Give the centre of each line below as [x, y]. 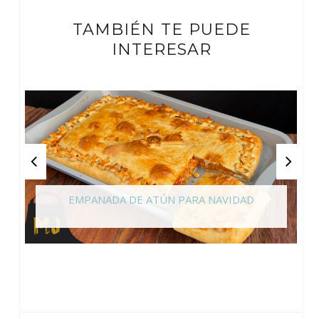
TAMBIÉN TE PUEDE [161, 30]
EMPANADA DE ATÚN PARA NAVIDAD [161, 199]
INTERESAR [161, 50]
